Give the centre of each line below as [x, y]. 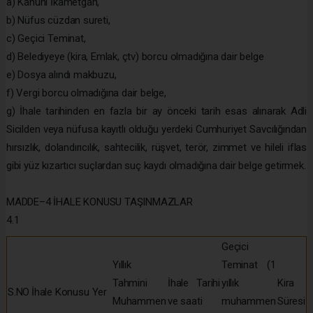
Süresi [291, 301]
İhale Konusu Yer [69, 292]
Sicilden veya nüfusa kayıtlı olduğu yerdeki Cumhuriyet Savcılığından [156, 129]
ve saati [185, 301]
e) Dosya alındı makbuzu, [61, 74]
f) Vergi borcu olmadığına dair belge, [86, 93]
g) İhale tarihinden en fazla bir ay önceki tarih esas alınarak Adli [156, 111]
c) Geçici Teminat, [46, 38]
